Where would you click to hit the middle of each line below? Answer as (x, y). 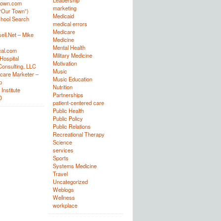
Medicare (64, 32)
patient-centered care (78, 103)
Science (62, 142)
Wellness (64, 197)
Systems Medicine (74, 166)
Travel (60, 174)
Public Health (68, 110)
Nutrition (62, 87)
